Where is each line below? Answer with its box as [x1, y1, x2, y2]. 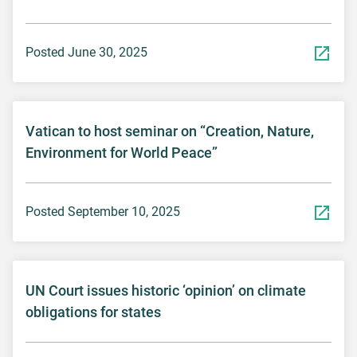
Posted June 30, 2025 [25, 45, 147, 61]
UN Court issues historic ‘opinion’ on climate [25, 281, 306, 299]
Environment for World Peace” [25, 143, 218, 161]
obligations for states [25, 303, 161, 320]
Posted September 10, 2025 [25, 204, 180, 220]
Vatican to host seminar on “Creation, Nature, [25, 122, 314, 139]
